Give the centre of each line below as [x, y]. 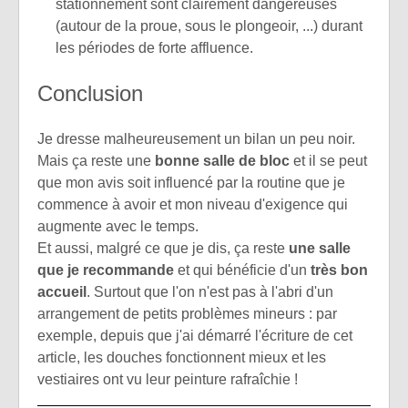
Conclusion [90, 94]
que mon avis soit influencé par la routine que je [191, 183]
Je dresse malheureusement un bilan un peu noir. [196, 139]
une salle [320, 249]
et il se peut [328, 161]
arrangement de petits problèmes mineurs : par [187, 314]
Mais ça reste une [96, 161]
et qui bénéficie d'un [242, 270]
